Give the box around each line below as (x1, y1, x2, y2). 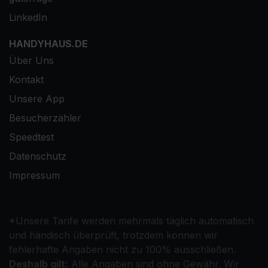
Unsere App (9, 93, 65, 105)
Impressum (9, 169, 60, 182)
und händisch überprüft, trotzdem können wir (9, 229, 218, 242)
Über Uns (9, 54, 54, 67)
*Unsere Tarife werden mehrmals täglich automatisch (9, 215, 254, 227)
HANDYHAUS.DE (9, 38, 88, 50)
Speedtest (9, 131, 54, 144)
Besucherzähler (9, 112, 81, 124)
